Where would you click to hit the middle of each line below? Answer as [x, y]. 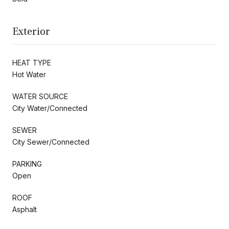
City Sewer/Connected [51, 142]
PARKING [27, 164]
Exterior [31, 31]
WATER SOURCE [40, 96]
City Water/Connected [50, 108]
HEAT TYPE [32, 62]
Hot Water [29, 74]
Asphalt [25, 209]
